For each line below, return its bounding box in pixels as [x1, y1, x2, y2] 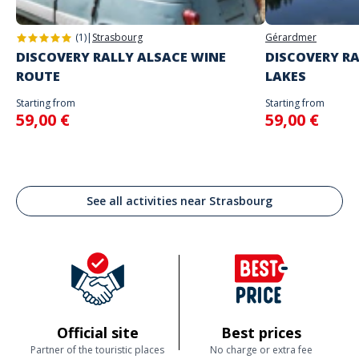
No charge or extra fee [210, 343, 313, 357]
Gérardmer [265, 30, 317, 44]
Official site [56, 323, 139, 342]
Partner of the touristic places [30, 343, 164, 357]
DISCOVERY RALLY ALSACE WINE [16, 48, 226, 66]
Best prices [221, 323, 301, 342]
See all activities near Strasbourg [87, 193, 272, 208]
